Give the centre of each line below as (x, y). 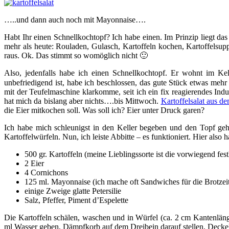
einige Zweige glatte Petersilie (73, 191)
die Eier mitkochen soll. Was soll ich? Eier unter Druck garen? (104, 110)
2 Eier (34, 163)
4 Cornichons (46, 172)
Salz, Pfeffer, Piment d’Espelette (76, 200)
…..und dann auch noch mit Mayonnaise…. (75, 19)
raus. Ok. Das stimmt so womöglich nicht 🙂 (76, 55)
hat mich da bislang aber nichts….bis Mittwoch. (83, 101)
